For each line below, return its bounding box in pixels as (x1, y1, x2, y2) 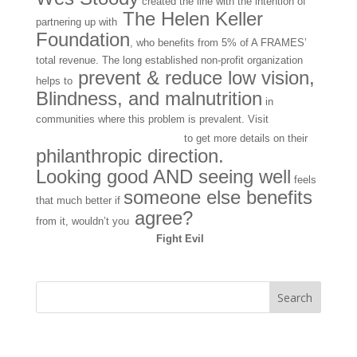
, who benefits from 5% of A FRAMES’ (129, 37, 307, 49)
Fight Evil (152, 233, 204, 245)
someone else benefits (123, 186, 312, 209)
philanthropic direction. (35, 145, 224, 167)
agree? (128, 207, 193, 229)
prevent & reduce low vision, (72, 67, 315, 89)
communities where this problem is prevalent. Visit (35, 113, 269, 126)
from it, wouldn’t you (35, 215, 129, 228)
